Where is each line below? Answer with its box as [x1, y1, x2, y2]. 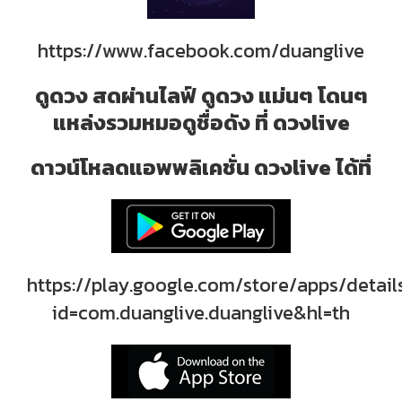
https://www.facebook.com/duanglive [38, 36, 364, 66]
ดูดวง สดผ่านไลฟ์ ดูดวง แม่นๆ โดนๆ [34, 80, 368, 112]
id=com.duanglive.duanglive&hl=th [52, 298, 350, 328]
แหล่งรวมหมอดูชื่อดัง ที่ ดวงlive [52, 107, 350, 139]
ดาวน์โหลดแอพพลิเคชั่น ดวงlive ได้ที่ [31, 152, 371, 184]
